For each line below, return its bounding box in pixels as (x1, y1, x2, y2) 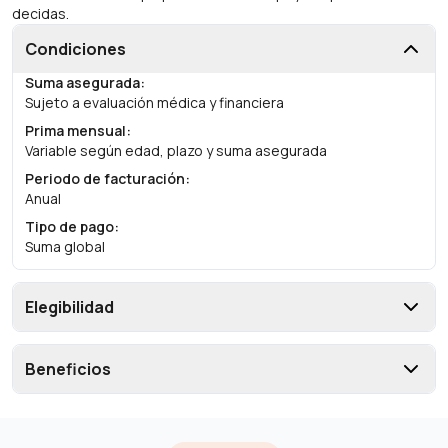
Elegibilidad (25, 296, 114, 318)
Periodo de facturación (25, 169, 185, 188)
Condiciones (25, 38, 126, 60)
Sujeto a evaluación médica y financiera (25, 93, 284, 112)
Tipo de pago (25, 217, 114, 236)
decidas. (12, 4, 69, 23)
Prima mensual (25, 121, 126, 140)
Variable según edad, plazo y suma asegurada (25, 141, 327, 160)
